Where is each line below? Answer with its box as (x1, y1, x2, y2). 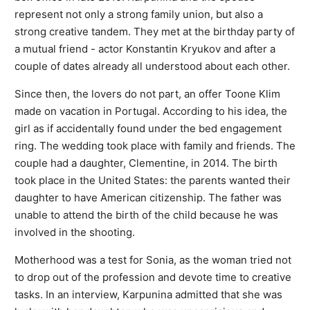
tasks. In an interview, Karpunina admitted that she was (15, 287, 282, 301)
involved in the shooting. (15, 225, 135, 239)
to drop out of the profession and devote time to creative (15, 270, 291, 284)
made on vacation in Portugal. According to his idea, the (15, 104, 287, 118)
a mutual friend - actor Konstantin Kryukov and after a (15, 42, 275, 55)
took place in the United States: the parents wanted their (15, 173, 291, 187)
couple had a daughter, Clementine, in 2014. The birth (15, 156, 277, 170)
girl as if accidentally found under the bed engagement (15, 121, 282, 135)
